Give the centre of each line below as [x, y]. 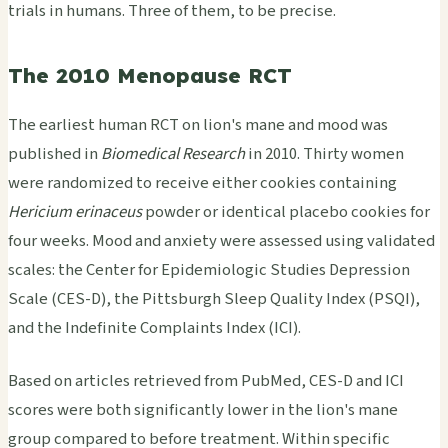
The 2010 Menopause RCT [150, 75]
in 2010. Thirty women [324, 153]
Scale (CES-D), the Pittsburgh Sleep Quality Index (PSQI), [214, 298]
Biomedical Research [173, 153]
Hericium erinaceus [75, 211]
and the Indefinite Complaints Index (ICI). [154, 327]
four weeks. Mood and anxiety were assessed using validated [221, 240]
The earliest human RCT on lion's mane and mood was [198, 124]
